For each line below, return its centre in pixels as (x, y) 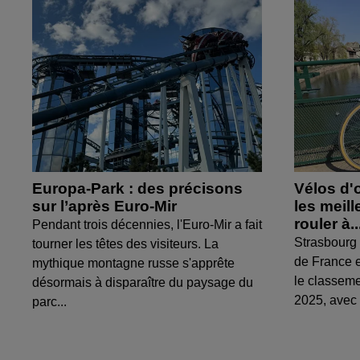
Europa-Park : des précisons (137, 189)
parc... (49, 302)
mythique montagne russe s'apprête (133, 264)
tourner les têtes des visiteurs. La (125, 244)
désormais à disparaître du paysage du (143, 283)
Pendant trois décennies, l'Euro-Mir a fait (147, 225)
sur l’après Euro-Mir (104, 207)
